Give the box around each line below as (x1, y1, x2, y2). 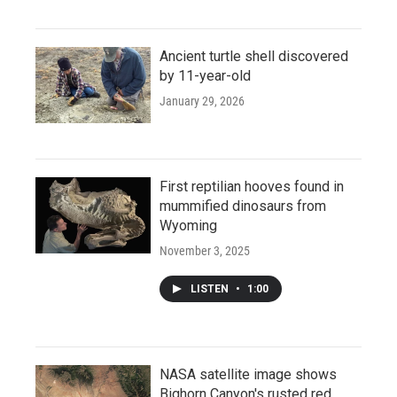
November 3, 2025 (160, 243, 250, 258)
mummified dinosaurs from (160, 197, 326, 214)
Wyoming (160, 216, 217, 234)
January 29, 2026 (160, 93, 245, 108)
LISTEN (191, 282, 231, 295)
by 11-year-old (160, 66, 251, 84)
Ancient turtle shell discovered (160, 47, 348, 65)
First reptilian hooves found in (160, 177, 344, 195)
